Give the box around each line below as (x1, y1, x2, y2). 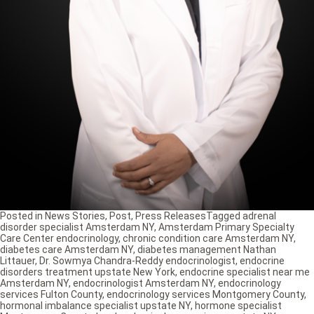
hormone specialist (195, 299, 282, 311)
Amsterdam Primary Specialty (158, 221, 294, 233)
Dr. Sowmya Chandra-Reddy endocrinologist (39, 254, 235, 266)
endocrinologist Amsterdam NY (73, 277, 214, 289)
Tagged (206, 210, 243, 221)
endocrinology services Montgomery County (107, 288, 304, 300)
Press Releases (135, 210, 206, 221)
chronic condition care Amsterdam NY (123, 232, 294, 244)
